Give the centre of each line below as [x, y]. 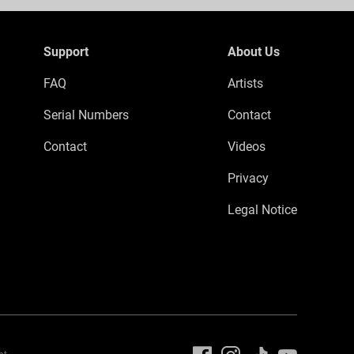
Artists [245, 83]
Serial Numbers [86, 115]
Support [66, 52]
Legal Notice [262, 210]
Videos [247, 147]
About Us [254, 52]
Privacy [248, 178]
